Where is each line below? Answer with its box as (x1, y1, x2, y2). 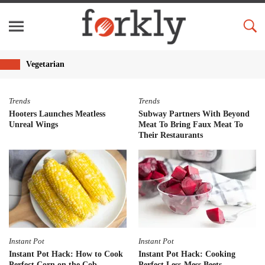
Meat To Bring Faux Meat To (138, 119, 243, 129)
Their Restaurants (138, 130, 203, 140)
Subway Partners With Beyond (138, 109, 250, 118)
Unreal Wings (9, 119, 58, 129)
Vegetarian (25, 59, 64, 69)
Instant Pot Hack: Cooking (138, 249, 235, 258)
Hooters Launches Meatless (9, 109, 105, 118)
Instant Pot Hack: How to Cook (9, 249, 123, 258)
